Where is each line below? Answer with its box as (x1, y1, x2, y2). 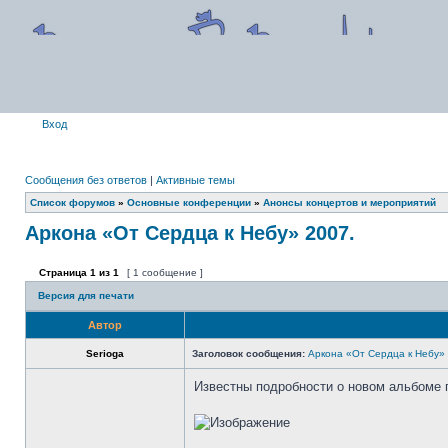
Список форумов (30, 197, 115, 208)
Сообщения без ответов (25, 174, 147, 186)
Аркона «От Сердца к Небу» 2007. (25, 222, 355, 244)
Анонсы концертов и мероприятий (263, 197, 436, 208)
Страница (36, 267, 90, 278)
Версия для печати (38, 290, 134, 301)
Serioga (86, 348, 124, 359)
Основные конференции (127, 197, 251, 208)
